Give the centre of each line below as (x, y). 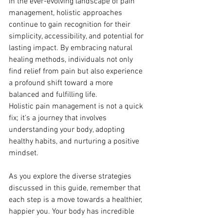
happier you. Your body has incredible (73, 212)
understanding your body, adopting (68, 130)
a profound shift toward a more (62, 83)
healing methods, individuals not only (72, 60)
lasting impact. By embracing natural (72, 48)
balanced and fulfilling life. (53, 95)
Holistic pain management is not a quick (77, 107)
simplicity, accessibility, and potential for (77, 36)
